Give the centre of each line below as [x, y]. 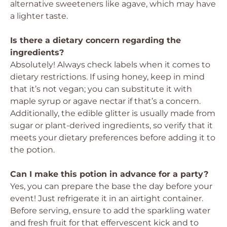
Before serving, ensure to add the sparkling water [110, 211]
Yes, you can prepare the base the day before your [111, 186]
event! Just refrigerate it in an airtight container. [107, 198]
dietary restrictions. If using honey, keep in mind [107, 77]
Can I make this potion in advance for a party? [109, 174]
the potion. [32, 150]
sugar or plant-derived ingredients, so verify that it [111, 125]
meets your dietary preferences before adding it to [113, 138]
